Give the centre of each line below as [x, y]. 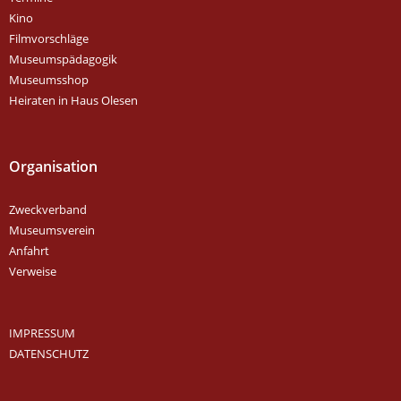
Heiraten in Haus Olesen [73, 100]
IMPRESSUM [42, 333]
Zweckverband [48, 209]
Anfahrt [29, 250]
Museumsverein [52, 230]
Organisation [53, 166]
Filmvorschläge [49, 38]
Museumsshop [49, 79]
